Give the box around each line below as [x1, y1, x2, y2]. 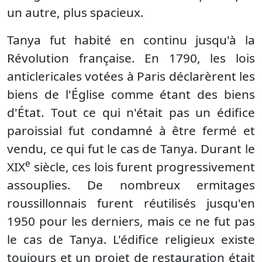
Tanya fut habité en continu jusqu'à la [7, 32, 255, 48]
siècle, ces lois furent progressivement [30, 158, 255, 175]
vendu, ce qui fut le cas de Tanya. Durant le [7, 140, 255, 157]
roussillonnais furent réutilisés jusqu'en [7, 195, 255, 211]
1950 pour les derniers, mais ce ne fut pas [7, 213, 255, 229]
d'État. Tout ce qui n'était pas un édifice [7, 104, 255, 120]
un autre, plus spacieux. [7, 4, 144, 20]
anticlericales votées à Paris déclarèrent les [7, 68, 255, 84]
